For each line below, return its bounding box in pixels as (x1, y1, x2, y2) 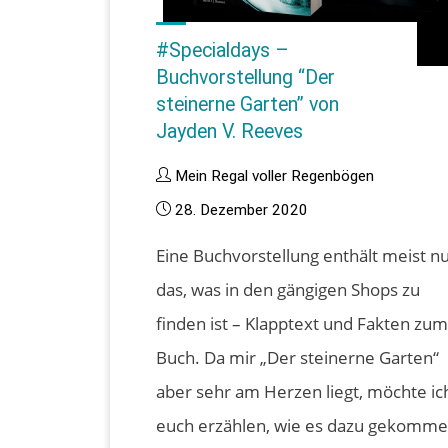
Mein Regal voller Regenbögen (175, 167, 375, 186)
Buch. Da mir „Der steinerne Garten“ (156, 346, 440, 370)
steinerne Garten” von (156, 93, 340, 117)
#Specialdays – (156, 39, 290, 63)
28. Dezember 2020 (175, 201, 309, 220)
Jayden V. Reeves (156, 120, 304, 144)
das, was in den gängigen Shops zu (156, 278, 421, 302)
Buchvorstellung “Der (156, 66, 336, 90)
